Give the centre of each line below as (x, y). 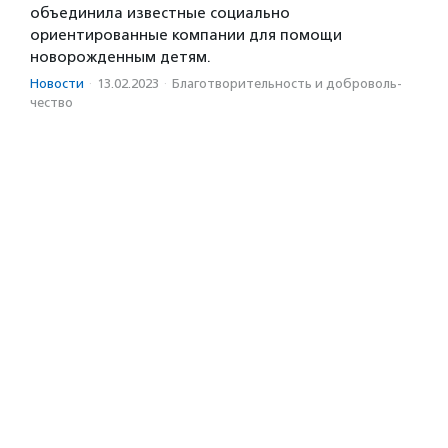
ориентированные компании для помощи (186, 34)
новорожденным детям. (120, 56)
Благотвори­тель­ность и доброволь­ (287, 83)
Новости (57, 83)
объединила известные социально (160, 12)
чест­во (51, 102)
